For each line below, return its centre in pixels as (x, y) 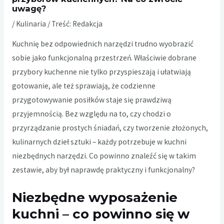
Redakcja (87, 23)
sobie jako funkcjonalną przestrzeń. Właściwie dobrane (104, 58)
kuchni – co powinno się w (100, 214)
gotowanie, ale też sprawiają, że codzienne (83, 86)
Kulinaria (31, 23)
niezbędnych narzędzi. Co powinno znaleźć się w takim (104, 156)
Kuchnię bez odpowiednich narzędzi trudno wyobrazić (102, 44)
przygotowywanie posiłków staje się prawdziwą (91, 100)
